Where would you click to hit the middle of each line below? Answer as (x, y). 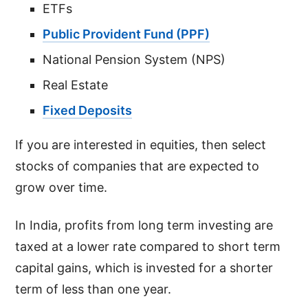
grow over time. (63, 187)
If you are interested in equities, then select (141, 144)
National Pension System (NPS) (134, 59)
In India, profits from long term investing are (144, 225)
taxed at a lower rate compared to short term (148, 246)
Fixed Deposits (88, 110)
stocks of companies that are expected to (137, 166)
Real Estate (76, 85)
